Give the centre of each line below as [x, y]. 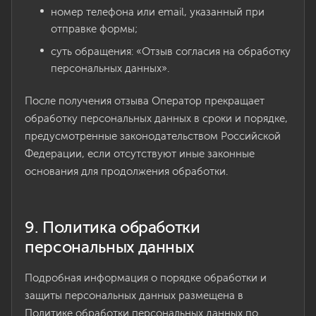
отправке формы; [94, 29]
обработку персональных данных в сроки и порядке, [156, 119]
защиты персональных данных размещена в [134, 296]
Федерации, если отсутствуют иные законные [140, 154]
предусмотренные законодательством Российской [153, 136]
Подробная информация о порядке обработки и [146, 278]
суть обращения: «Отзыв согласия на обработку [171, 51]
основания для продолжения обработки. [126, 171]
